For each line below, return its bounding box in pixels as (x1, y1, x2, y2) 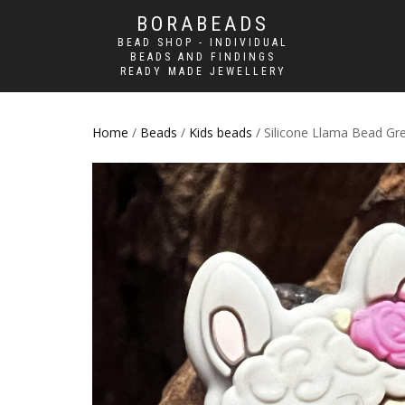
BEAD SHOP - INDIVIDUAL (118, 36, 288, 49)
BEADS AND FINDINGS (130, 51, 276, 63)
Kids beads (189, 124, 252, 141)
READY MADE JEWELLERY (119, 65, 287, 78)
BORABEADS (137, 13, 269, 35)
